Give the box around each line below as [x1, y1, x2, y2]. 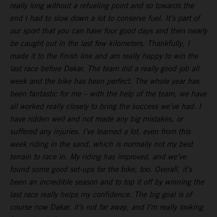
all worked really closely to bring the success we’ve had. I [10, 102, 201, 111]
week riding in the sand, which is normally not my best [10, 139, 193, 149]
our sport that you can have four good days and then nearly [10, 26, 207, 36]
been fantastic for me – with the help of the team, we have [10, 89, 206, 99]
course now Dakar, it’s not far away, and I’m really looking [10, 202, 203, 212]
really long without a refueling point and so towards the [10, 1, 194, 11]
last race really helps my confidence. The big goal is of [10, 190, 192, 200]
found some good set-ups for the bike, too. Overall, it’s [10, 165, 192, 174]
